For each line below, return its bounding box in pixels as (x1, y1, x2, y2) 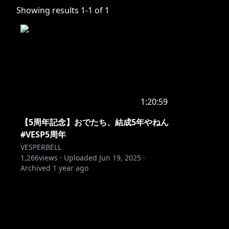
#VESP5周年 (20, 129, 66, 140)
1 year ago (53, 163, 88, 173)
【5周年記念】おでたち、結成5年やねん (20, 117, 169, 128)
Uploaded (64, 153, 97, 163)
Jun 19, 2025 (99, 153, 141, 163)
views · (39, 153, 62, 163)
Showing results (16, 5, 81, 16)
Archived (20, 163, 51, 173)
